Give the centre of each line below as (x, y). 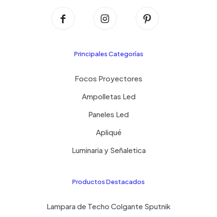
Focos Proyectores (108, 78)
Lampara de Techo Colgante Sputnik (108, 206)
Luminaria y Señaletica (108, 150)
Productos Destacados (108, 182)
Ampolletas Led (108, 96)
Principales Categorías (108, 54)
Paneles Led (108, 114)
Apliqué (108, 132)
